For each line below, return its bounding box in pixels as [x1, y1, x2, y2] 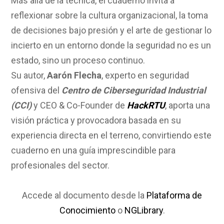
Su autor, [11, 69, 47, 80]
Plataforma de [146, 189, 202, 200]
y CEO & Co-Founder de [31, 99, 127, 110]
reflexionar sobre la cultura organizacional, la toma [11, 9, 208, 20]
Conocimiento [59, 204, 115, 215]
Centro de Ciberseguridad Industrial [61, 84, 206, 95]
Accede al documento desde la [22, 189, 146, 200]
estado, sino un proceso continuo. [11, 54, 145, 65]
